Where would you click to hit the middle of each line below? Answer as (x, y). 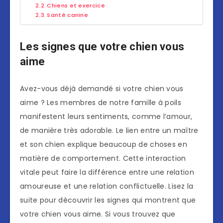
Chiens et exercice (76, 6)
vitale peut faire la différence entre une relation (107, 172)
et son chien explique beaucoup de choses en (104, 145)
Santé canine (68, 15)
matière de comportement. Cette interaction (103, 159)
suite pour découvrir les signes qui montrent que (108, 200)
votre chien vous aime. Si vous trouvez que (98, 214)
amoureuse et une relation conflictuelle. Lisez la (107, 186)
